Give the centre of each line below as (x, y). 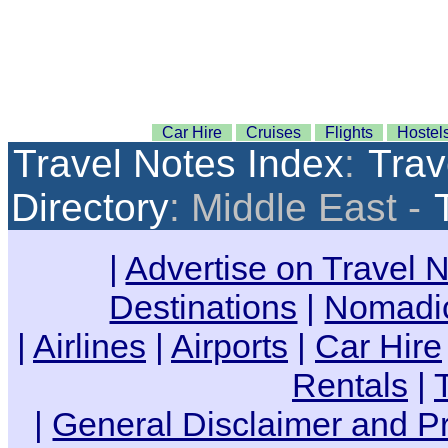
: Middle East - (300, 207)
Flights (349, 132)
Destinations (203, 307)
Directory (90, 207)
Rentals (350, 385)
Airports (229, 346)
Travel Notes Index (178, 163)
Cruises (273, 132)
